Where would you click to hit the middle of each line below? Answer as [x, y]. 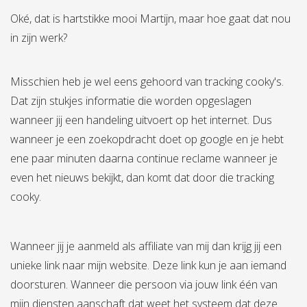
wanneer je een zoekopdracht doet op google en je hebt [147, 139]
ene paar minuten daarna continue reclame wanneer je [144, 158]
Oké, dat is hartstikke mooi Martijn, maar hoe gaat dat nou [150, 18]
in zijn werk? [39, 37]
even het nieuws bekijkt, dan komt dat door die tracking [142, 177]
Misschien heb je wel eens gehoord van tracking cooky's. [147, 81]
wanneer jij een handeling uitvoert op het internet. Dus [141, 120]
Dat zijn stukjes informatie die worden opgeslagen [131, 100]
